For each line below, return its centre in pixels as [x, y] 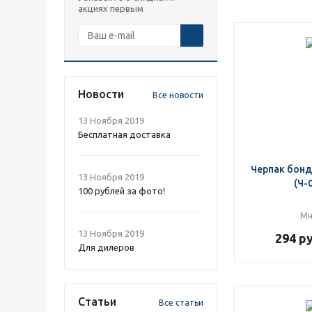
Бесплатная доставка [124, 134]
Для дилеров [106, 247]
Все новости [178, 95]
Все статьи [181, 303]
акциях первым [111, 8]
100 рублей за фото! [122, 191]
